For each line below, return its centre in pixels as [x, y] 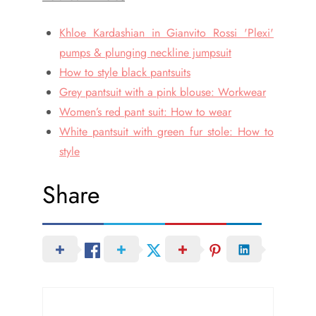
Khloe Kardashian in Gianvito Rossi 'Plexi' [166, 32]
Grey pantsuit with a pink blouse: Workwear [163, 92]
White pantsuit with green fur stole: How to [166, 131]
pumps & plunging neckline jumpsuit [145, 52]
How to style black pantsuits [125, 72]
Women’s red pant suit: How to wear [145, 111]
